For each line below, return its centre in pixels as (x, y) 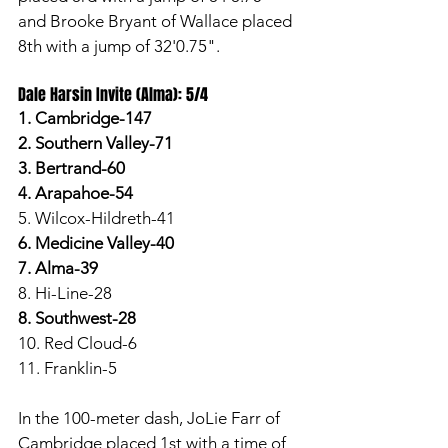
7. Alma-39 (58, 267)
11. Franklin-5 (67, 367)
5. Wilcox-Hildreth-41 (96, 217)
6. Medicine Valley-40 (96, 242)
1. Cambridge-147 (85, 117)
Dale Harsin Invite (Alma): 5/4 (113, 94)
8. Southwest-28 (77, 317)
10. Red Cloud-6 (77, 342)
